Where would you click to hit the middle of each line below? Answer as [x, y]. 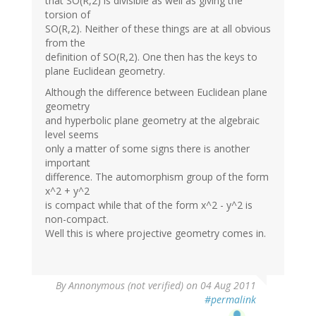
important [68, 162]
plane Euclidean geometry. [105, 71]
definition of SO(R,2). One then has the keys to [151, 56]
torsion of [68, 14]
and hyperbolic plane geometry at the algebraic [152, 120]
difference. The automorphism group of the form [157, 176]
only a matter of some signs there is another [147, 148]
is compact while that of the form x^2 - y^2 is [149, 205]
